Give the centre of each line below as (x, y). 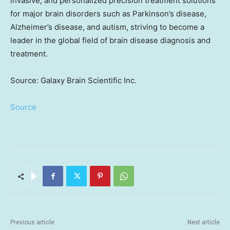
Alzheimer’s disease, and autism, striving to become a (107, 27)
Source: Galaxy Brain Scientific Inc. (73, 81)
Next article (203, 223)
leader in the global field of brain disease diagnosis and (110, 41)
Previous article (32, 223)
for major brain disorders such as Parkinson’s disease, (108, 14)
